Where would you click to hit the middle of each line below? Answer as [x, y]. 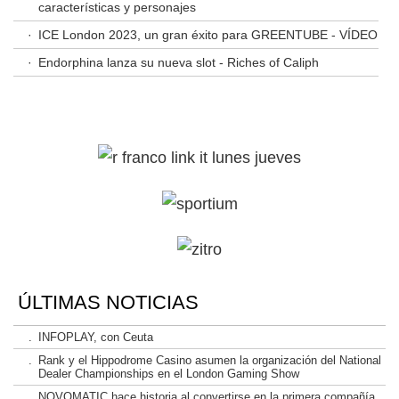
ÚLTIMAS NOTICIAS [108, 302]
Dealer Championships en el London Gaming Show [168, 373]
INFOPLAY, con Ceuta [95, 337]
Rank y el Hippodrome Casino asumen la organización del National [209, 360]
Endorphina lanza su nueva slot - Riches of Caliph [178, 63]
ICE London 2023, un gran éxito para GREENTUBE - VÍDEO [208, 35]
